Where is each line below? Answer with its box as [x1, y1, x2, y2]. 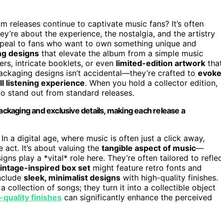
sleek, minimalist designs [24, 172, 120, 183]
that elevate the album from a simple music [39, 48, 203, 58]
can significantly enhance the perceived [62, 192, 212, 202]
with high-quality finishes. [120, 172, 218, 183]
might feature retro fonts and [90, 162, 202, 173]
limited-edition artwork [116, 58, 205, 68]
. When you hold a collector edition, [85, 77, 218, 88]
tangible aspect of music [102, 143, 196, 153]
